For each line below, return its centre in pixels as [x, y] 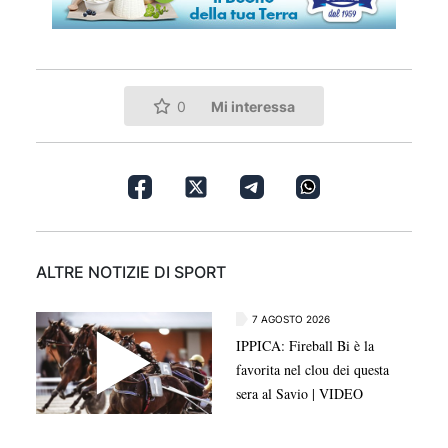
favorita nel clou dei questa [312, 370]
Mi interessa [253, 106]
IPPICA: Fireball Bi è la [305, 346]
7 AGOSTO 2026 [291, 319]
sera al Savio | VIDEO [299, 394]
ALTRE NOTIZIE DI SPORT [131, 272]
